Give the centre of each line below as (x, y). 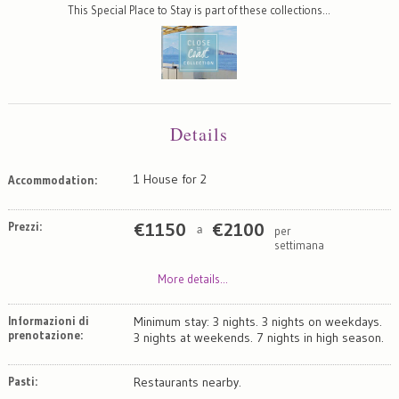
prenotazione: (45, 334)
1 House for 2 (170, 179)
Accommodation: (52, 179)
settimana (299, 244)
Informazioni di (48, 320)
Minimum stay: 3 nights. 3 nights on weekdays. (257, 321)
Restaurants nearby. (187, 382)
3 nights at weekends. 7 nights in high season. (258, 337)
